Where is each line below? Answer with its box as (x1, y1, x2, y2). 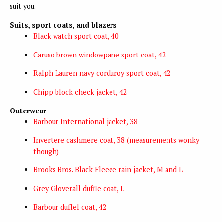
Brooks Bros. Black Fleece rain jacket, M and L (33, 165, 183, 175)
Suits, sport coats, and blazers (10, 20, 117, 30)
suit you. (10, 1, 37, 11)
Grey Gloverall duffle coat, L (33, 183, 124, 193)
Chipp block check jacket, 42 (33, 87, 127, 97)
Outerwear (10, 106, 46, 115)
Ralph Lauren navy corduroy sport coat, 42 (33, 68, 171, 78)
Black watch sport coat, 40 (33, 31, 119, 41)
